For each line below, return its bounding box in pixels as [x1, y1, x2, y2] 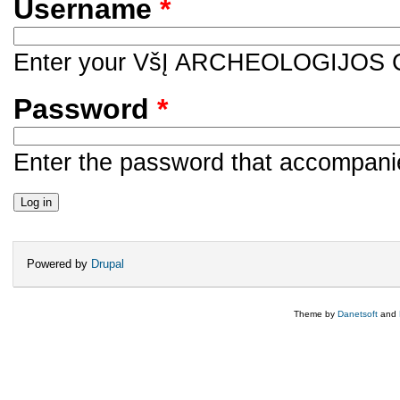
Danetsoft [337, 309, 378, 320]
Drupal [91, 257, 124, 271]
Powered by [27, 257, 91, 271]
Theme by [294, 309, 337, 320]
